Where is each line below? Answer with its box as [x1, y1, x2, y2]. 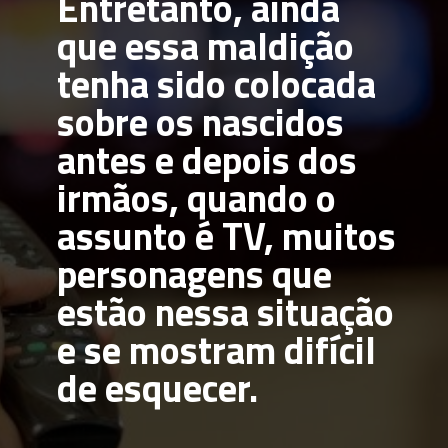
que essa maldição [56, 16, 354, 75]
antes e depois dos [56, 130, 357, 189]
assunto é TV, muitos [56, 206, 396, 265]
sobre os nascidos [56, 92, 344, 151]
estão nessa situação [56, 282, 394, 341]
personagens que [56, 244, 332, 303]
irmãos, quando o [56, 168, 336, 227]
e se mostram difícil [56, 320, 376, 379]
